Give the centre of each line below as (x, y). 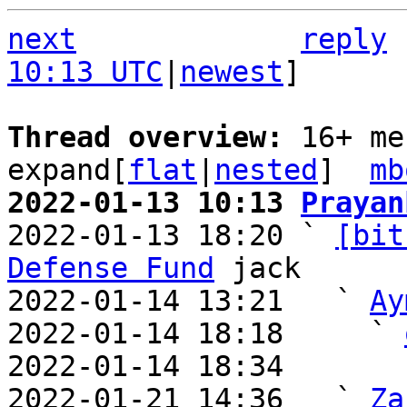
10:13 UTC (85, 72)
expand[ (68, 170)
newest (232, 72)
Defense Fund (111, 268)
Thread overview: (154, 137)
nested (266, 170)
